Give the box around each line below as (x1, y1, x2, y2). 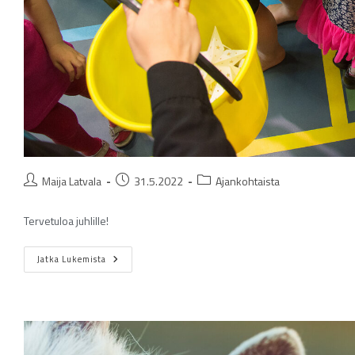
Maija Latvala (42, 172, 101, 189)
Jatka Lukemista (37, 252, 106, 265)
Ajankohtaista (216, 172, 280, 189)
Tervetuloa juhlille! (24, 212, 109, 229)
